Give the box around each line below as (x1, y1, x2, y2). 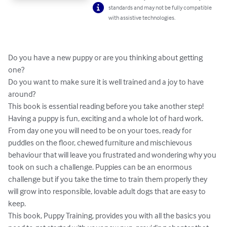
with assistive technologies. (108, 14, 176, 22)
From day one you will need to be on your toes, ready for (8, 125, 193, 136)
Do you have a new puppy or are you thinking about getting (8, 52, 204, 63)
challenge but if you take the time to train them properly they (8, 174, 209, 184)
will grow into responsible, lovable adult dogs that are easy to (8, 186, 207, 197)
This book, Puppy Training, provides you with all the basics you (8, 210, 212, 221)
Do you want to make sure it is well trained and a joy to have (8, 77, 205, 87)
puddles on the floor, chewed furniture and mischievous (8, 137, 194, 148)
